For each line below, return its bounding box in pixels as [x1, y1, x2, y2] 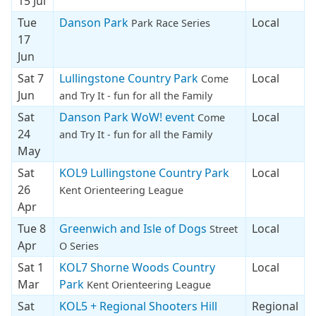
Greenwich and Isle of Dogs [59, 220, 209, 236]
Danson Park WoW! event [59, 109, 197, 125]
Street [209, 221, 238, 236]
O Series [59, 238, 99, 253]
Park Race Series [131, 16, 210, 30]
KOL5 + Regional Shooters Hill [59, 298, 217, 314]
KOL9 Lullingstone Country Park [59, 164, 229, 181]
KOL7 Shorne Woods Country [59, 259, 215, 275]
